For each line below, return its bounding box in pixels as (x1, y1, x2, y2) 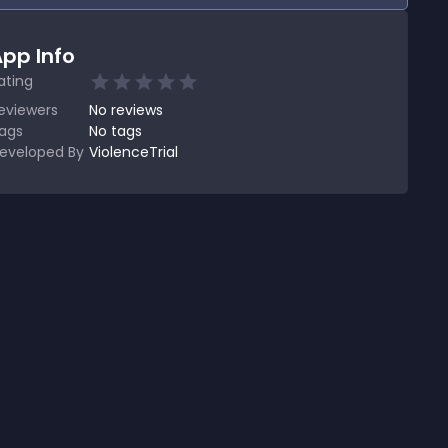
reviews (111, 100, 163, 120)
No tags (89, 121, 142, 141)
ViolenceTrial (89, 142, 178, 162)
